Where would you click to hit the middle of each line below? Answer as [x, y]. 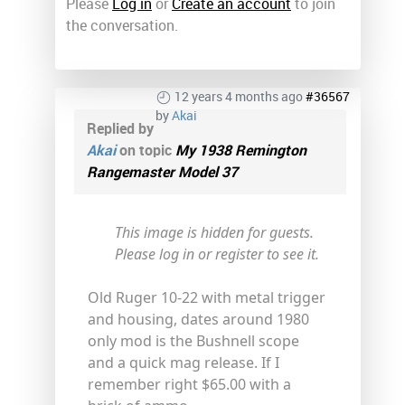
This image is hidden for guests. [214, 232]
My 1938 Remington [241, 150]
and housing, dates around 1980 [198, 319]
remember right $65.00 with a [189, 384]
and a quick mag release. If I [184, 362]
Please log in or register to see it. [217, 254]
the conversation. [122, 25]
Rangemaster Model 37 [162, 172]
